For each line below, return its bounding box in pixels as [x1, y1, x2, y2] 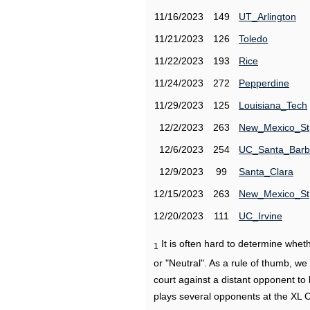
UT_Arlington [239, 11, 296, 22]
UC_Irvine [239, 210, 282, 221]
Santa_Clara [239, 166, 293, 177]
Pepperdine [239, 77, 289, 89]
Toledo [239, 33, 268, 44]
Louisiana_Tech [239, 100, 307, 111]
